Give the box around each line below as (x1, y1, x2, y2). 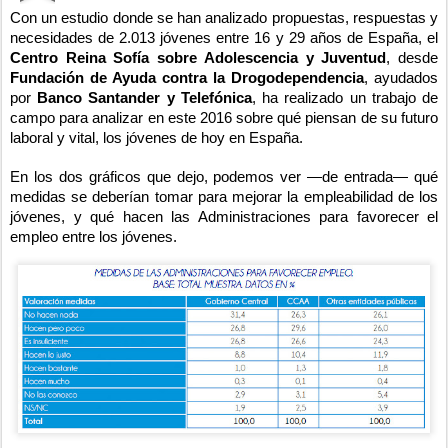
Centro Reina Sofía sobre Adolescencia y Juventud (10, 49, 387, 66)
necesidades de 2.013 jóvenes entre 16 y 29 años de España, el (10, 29, 438, 46)
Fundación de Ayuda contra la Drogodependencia (10, 69, 364, 86)
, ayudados (364, 69, 438, 86)
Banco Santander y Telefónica (37, 89, 252, 106)
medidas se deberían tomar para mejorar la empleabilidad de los (10, 188, 438, 205)
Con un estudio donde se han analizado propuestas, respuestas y (10, 9, 438, 26)
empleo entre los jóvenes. (10, 228, 177, 245)
